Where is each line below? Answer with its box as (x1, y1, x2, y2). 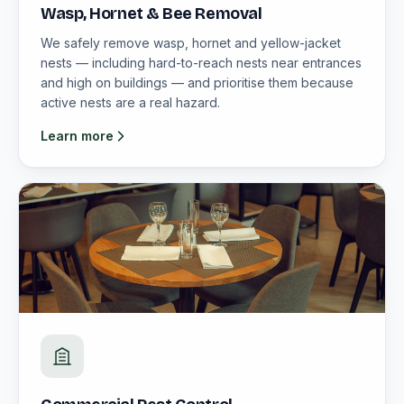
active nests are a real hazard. (41, 95, 220, 110)
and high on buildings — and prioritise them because (41, 75, 353, 90)
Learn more (41, 128, 114, 143)
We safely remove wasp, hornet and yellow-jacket (41, 35, 341, 50)
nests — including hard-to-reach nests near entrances (41, 55, 362, 70)
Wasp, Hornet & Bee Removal (41, 4, 262, 23)
